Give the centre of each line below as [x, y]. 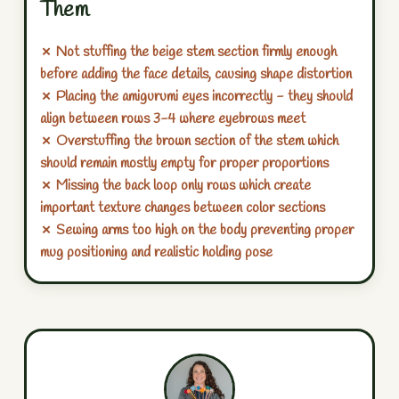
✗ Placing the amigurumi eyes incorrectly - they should [196, 97]
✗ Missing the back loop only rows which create [175, 186]
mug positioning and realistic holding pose [156, 253]
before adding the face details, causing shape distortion [196, 75]
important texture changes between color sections [183, 208]
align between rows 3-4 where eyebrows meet [173, 119]
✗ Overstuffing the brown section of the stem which [189, 142]
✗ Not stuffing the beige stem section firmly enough [188, 53]
